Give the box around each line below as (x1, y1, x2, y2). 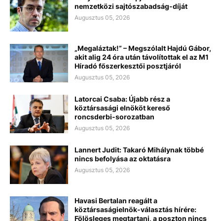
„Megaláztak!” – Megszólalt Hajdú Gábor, (74, 43, 211, 52)
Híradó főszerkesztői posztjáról (74, 61, 181, 70)
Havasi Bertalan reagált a (74, 196, 157, 205)
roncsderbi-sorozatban (74, 112, 154, 121)
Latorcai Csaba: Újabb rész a (74, 94, 170, 103)
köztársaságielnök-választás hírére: (74, 205, 196, 214)
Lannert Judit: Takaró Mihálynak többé (74, 145, 204, 154)
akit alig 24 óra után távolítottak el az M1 (74, 52, 209, 61)
